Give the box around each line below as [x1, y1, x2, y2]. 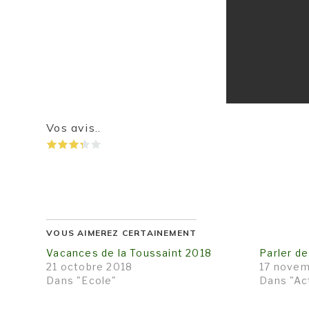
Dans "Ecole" [46, 274, 117, 286]
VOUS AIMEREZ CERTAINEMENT [46, 227, 197, 238]
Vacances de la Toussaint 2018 [46, 246, 212, 259]
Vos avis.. [46, 120, 101, 134]
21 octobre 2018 [46, 260, 133, 272]
